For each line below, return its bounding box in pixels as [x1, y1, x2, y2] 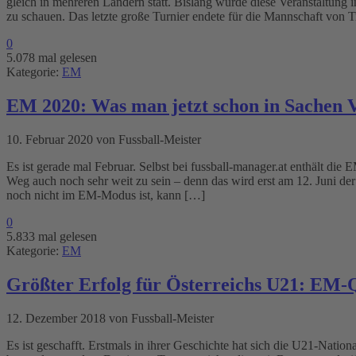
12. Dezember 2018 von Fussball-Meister [6, 311, 214, 326]
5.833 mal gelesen [6, 230, 97, 244]
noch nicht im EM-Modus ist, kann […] [6, 188, 205, 203]
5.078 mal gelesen [6, 51, 97, 65]
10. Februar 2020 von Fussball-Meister [6, 133, 201, 147]
